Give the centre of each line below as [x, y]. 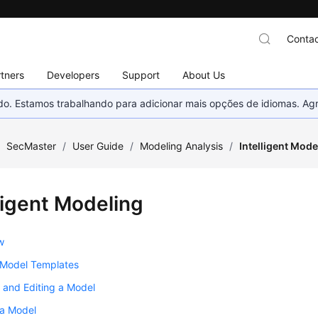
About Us [204, 75]
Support [141, 75]
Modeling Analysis [182, 146]
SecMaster [32, 146]
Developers [73, 75]
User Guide [98, 146]
